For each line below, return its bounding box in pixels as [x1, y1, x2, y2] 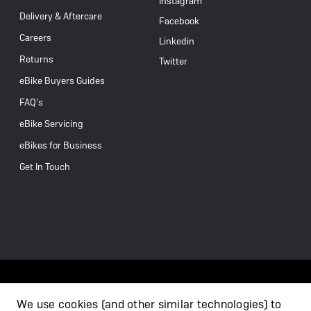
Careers [19, 31, 51, 44]
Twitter [159, 55, 187, 67]
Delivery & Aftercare [19, 10, 102, 22]
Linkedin [159, 35, 194, 47]
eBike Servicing [19, 117, 83, 130]
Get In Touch [19, 160, 70, 173]
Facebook [159, 15, 199, 27]
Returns [19, 53, 53, 65]
